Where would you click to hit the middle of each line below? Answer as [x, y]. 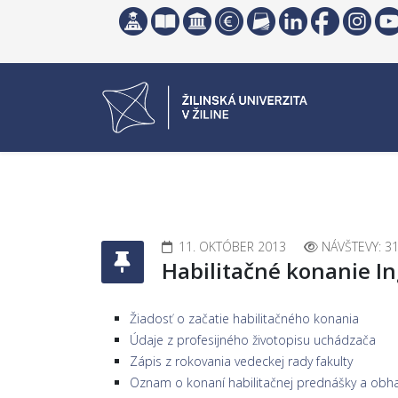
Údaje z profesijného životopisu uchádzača [253, 340]
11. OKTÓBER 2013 [232, 247]
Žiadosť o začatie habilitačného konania [244, 318]
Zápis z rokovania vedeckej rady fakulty [241, 361]
